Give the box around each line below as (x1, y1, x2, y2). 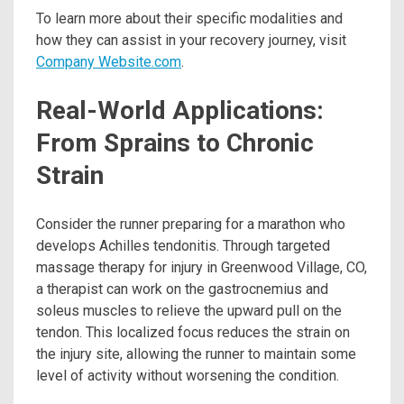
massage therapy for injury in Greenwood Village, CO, (36, 258, 367, 276)
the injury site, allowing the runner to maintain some (36, 344, 356, 363)
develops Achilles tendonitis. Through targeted (36, 236, 330, 254)
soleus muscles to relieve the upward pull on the (36, 301, 342, 319)
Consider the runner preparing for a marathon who (36, 215, 345, 233)
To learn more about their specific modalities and (36, 10, 343, 28)
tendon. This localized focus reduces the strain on (36, 323, 350, 341)
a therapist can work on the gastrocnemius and (36, 280, 328, 298)
